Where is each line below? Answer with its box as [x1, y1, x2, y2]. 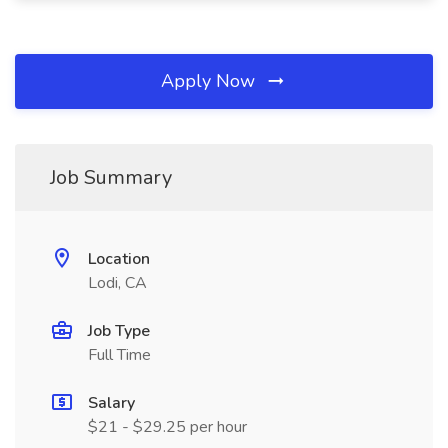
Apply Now [161, 69, 260, 93]
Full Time [88, 344, 151, 366]
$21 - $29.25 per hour [88, 416, 247, 438]
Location [88, 248, 150, 270]
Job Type [88, 320, 150, 342]
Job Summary [50, 164, 172, 191]
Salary [88, 392, 135, 414]
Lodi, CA [88, 272, 147, 294]
